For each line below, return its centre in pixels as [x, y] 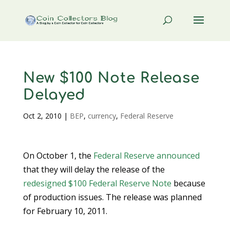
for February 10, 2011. [65, 211]
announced [178, 156]
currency [102, 116]
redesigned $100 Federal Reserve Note [97, 183]
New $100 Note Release [111, 78]
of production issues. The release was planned [112, 197]
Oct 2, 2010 [42, 116]
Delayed [54, 95]
